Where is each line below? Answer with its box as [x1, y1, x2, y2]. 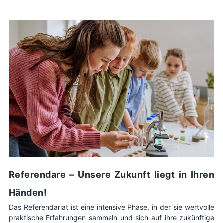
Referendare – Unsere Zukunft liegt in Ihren [8, 169, 215, 180]
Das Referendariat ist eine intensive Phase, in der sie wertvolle [8, 203, 215, 212]
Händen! [8, 187, 47, 198]
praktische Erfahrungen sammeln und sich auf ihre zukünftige [8, 213, 215, 222]
